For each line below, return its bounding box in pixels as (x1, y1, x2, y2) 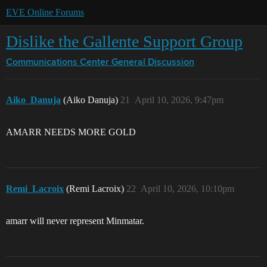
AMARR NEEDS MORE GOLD (6, 127, 136, 137)
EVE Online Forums (6, 7, 84, 17)
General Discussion (111, 58, 194, 67)
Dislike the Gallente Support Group (6, 32, 243, 51)
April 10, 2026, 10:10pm (141, 184, 234, 194)
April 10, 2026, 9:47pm (135, 95, 223, 105)
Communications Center (6, 58, 109, 67)
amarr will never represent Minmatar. (6, 216, 144, 226)
